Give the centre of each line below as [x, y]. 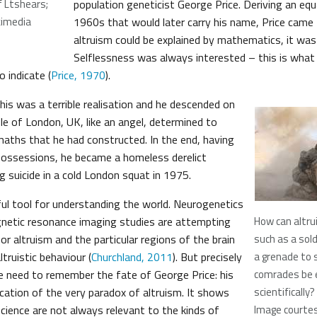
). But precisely [207, 257]
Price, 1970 [78, 75]
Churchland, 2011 [132, 257]
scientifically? [284, 292]
